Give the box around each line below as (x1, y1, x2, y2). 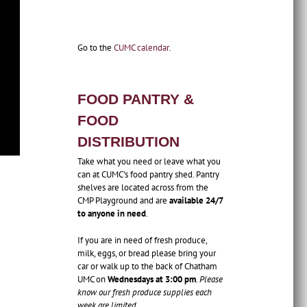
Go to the (77, 41, 114, 53)
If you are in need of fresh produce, (77, 234, 207, 247)
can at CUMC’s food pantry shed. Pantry (77, 169, 219, 181)
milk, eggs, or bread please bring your (77, 247, 216, 260)
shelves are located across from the (77, 182, 208, 194)
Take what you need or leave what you (77, 156, 221, 168)
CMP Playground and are (77, 195, 169, 207)
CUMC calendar (114, 41, 169, 53)
